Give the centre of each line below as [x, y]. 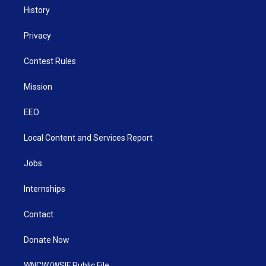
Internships [45, 189]
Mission [38, 87]
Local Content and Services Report [88, 138]
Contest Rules [50, 61]
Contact [39, 215]
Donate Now [47, 240]
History [37, 10]
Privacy [37, 36]
